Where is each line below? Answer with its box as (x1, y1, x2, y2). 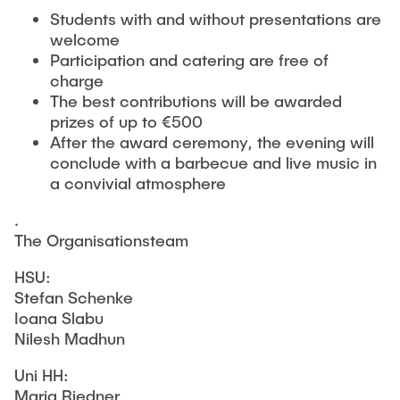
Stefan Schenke (14, 287, 133, 307)
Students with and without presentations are (50, 9, 381, 29)
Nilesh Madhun (14, 329, 125, 348)
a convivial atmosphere (50, 173, 226, 193)
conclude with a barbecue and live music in (50, 153, 377, 172)
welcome (50, 29, 120, 49)
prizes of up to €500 (50, 112, 203, 131)
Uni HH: (14, 365, 69, 385)
